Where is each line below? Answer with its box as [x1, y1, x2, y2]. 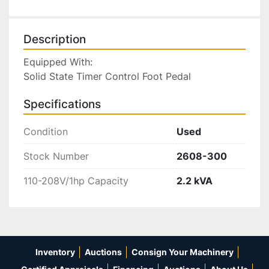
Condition [23, 125, 68, 138]
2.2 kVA [177, 174, 213, 187]
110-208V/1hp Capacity [23, 174, 128, 187]
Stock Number [23, 150, 89, 162]
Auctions [85, 247, 122, 258]
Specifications [23, 97, 101, 111]
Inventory [35, 247, 75, 258]
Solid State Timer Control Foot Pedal [23, 70, 191, 82]
